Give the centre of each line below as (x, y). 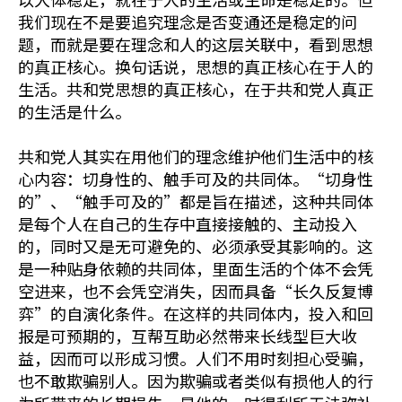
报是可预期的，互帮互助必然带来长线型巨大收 (188, 336)
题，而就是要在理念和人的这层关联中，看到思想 (196, 44)
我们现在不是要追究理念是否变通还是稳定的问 (188, 22)
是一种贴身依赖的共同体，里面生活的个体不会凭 (196, 268)
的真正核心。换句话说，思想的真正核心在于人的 (196, 66)
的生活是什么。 (74, 111)
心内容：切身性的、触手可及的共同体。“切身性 (196, 179)
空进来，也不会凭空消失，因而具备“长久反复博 (196, 291)
